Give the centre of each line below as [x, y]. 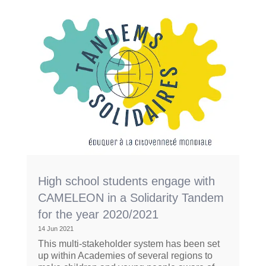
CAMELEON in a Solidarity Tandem [131, 198]
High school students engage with [126, 181]
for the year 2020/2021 [98, 215]
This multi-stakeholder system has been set [129, 244]
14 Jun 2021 [56, 229]
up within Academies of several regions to [125, 256]
